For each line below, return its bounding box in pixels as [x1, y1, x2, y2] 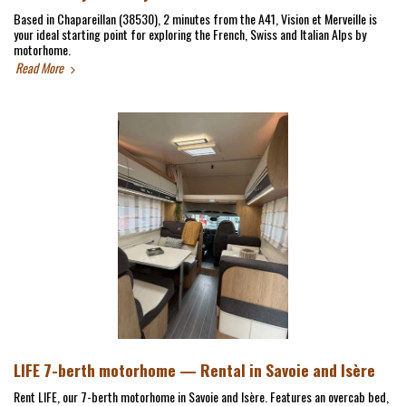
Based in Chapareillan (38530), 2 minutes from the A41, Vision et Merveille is [14, 9, 377, 28]
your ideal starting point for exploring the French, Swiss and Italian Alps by [14, 24, 366, 43]
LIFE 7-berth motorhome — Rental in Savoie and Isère [14, 358, 375, 382]
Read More [15, 58, 66, 77]
